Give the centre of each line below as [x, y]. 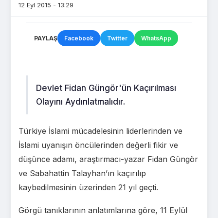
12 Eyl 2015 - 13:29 [46, 5]
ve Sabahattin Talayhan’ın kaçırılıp [82, 173]
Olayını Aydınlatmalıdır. [81, 102]
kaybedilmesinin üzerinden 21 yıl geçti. [88, 188]
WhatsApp [156, 38]
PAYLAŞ [46, 38]
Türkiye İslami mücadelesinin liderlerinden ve [100, 131]
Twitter [117, 38]
